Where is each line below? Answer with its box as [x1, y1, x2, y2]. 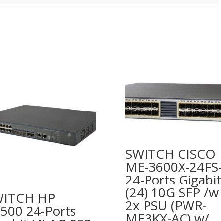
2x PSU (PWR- [125, 196, 207, 214]
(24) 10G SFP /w [125, 183, 219, 201]
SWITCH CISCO [125, 145, 216, 163]
